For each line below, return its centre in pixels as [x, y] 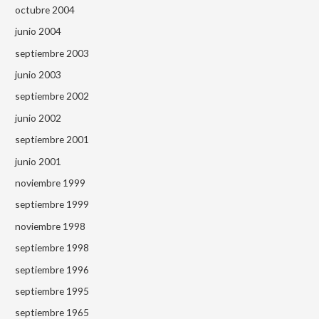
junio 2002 [38, 117]
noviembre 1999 [51, 182]
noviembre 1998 [51, 226]
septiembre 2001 [52, 140]
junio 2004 [38, 31]
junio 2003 [38, 74]
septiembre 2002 [52, 96]
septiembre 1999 [52, 204]
